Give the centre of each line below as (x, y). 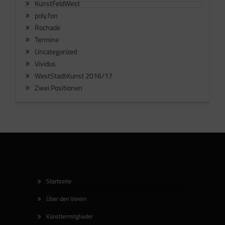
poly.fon (46, 16)
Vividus (45, 64)
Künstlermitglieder (70, 216)
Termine (47, 40)
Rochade (47, 28)
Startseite (59, 181)
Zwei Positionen (59, 88)
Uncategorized (56, 52)
